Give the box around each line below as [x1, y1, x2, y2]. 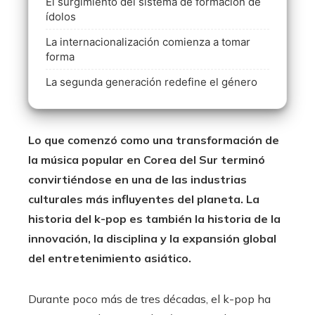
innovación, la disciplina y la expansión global [28, 231, 276, 246]
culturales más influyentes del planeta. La [28, 192, 259, 207]
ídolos [46, 10, 76, 24]
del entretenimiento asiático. [28, 251, 191, 266]
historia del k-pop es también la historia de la [28, 212, 281, 226]
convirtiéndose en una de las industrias [28, 172, 247, 187]
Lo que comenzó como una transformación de [28, 133, 279, 148]
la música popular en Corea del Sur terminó [28, 153, 265, 167]
